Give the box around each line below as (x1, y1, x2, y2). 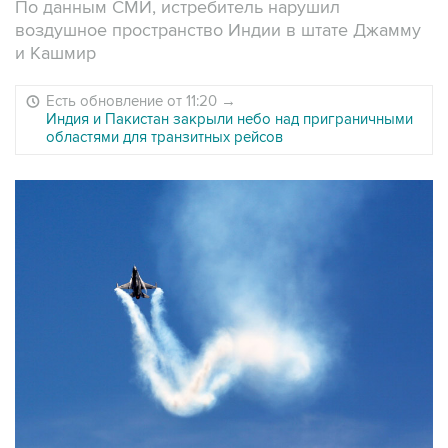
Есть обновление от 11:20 (46, 92, 221, 110)
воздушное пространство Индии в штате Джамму (15, 20, 421, 41)
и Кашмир (15, 43, 96, 64)
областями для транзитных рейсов (46, 128, 283, 146)
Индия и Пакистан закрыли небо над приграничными (46, 110, 413, 128)
